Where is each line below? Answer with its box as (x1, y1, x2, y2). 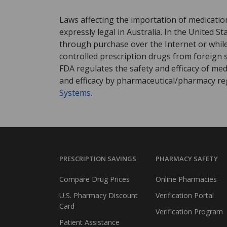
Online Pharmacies (156, 174, 217, 184)
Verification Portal (156, 191, 214, 201)
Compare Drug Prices (59, 174, 130, 184)
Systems (59, 87, 91, 98)
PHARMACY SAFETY (156, 154, 218, 164)
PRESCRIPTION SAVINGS (59, 154, 136, 164)
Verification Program (156, 207, 223, 217)
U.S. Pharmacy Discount (59, 191, 138, 201)
